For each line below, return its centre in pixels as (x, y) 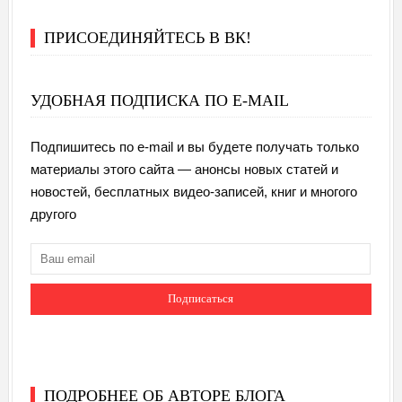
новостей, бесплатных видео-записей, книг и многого (193, 191)
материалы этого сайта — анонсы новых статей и (184, 169)
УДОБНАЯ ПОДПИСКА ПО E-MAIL (159, 100)
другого (53, 214)
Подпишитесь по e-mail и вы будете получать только (194, 146)
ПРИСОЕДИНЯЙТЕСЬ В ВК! (147, 37)
